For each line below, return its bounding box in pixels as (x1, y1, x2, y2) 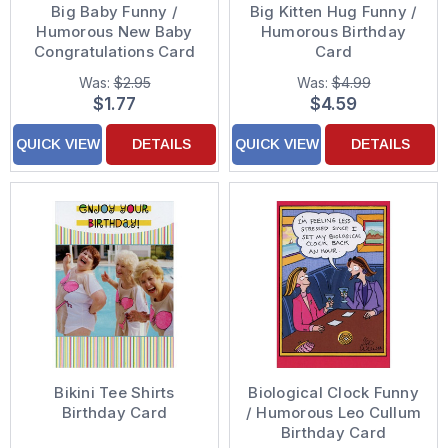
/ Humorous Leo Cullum (245, 403, 422, 422)
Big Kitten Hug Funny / (249, 2, 418, 21)
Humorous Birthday (260, 22, 407, 41)
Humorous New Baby (36, 22, 193, 41)
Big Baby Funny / (51, 2, 178, 21)
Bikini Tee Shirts (54, 383, 175, 402)
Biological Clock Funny (248, 383, 419, 402)
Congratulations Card (34, 42, 195, 61)
